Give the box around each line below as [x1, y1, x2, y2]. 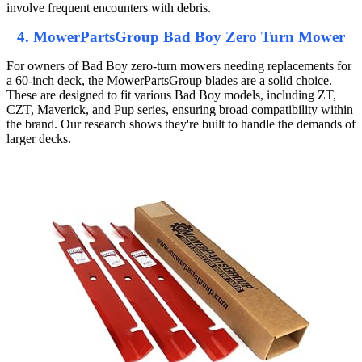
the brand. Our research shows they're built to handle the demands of [6, 117, 356, 132]
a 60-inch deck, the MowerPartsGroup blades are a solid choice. [6, 74, 332, 88]
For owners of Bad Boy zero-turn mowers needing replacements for [6, 59, 351, 74]
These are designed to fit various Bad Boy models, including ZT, [6, 88, 336, 103]
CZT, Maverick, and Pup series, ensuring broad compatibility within [6, 103, 353, 117]
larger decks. [6, 132, 71, 146]
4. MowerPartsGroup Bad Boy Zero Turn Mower [17, 28, 345, 46]
